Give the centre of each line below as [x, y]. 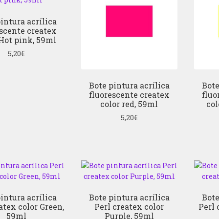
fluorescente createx [129, 94]
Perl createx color [129, 207]
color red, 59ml [129, 104]
